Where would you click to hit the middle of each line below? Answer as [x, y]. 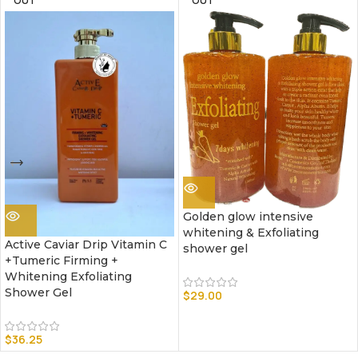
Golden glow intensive [248, 217]
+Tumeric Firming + [62, 261]
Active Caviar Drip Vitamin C [86, 245]
